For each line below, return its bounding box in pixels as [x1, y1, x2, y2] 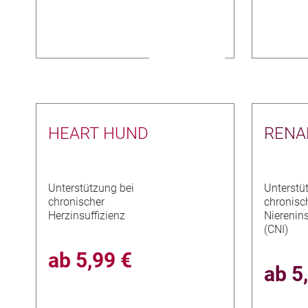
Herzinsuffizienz [48, 209, 126, 223]
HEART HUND [48, 123, 149, 143]
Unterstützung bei [48, 181, 135, 195]
